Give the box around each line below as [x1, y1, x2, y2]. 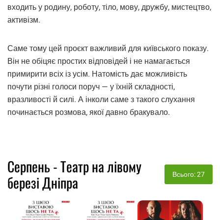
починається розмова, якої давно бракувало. [7, 108, 170, 117]
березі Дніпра [7, 172, 78, 193]
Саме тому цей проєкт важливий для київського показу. [7, 44, 209, 54]
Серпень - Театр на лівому [7, 156, 141, 177]
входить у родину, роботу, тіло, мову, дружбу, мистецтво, [7, 2, 211, 12]
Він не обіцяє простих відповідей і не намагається [7, 56, 190, 66]
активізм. [7, 15, 40, 25]
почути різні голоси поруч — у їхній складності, [7, 82, 175, 92]
